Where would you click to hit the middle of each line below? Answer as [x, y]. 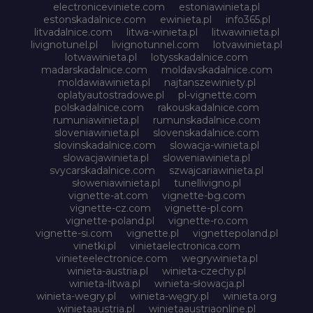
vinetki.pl [94, 246]
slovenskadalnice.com [206, 132]
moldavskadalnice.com [217, 70]
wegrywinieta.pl [219, 258]
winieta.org [250, 296]
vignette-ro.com [208, 220]
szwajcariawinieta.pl [216, 170]
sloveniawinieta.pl [96, 132]
